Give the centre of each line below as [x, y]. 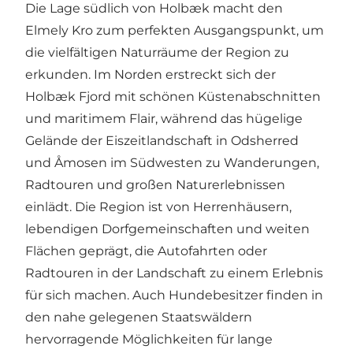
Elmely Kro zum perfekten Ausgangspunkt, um [175, 30]
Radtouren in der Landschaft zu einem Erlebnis [174, 273]
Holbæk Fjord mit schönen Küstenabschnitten [173, 96]
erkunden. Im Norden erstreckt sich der [150, 74]
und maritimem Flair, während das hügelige [164, 118]
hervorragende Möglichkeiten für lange [149, 339]
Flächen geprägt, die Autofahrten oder [146, 251]
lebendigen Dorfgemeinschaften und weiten [167, 229]
